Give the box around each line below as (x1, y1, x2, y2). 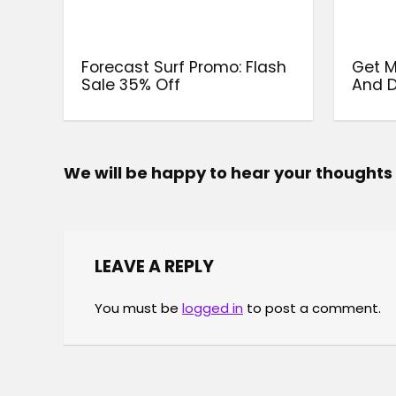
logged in (182, 298, 243, 317)
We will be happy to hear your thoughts (64, 161, 392, 184)
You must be (95, 298, 182, 317)
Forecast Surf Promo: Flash (81, 56, 287, 78)
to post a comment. (243, 298, 381, 317)
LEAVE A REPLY (95, 254, 214, 278)
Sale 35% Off (81, 73, 181, 95)
